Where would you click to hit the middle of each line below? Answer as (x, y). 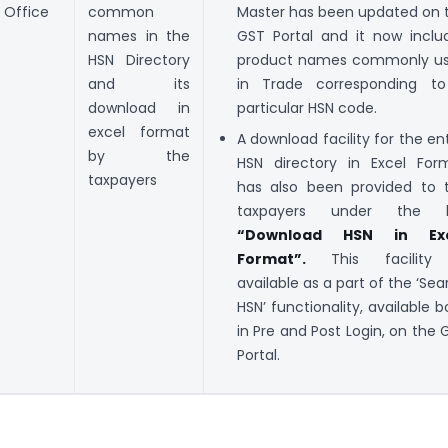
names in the (139, 36)
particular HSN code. (306, 108)
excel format (139, 132)
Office (26, 12)
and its (139, 84)
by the (139, 156)
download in (139, 108)
